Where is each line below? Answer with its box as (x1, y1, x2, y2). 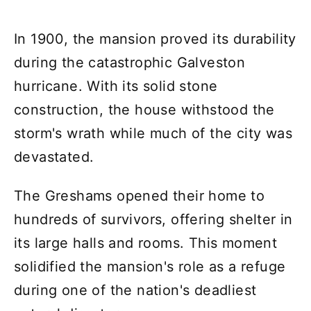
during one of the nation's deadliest (14, 281, 257, 299)
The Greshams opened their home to (14, 187, 265, 204)
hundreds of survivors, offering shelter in (14, 210, 293, 228)
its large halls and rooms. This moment (14, 234, 278, 251)
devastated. (14, 148, 94, 165)
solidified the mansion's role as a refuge (14, 258, 286, 275)
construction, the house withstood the (14, 101, 275, 118)
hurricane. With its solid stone (14, 77, 218, 94)
